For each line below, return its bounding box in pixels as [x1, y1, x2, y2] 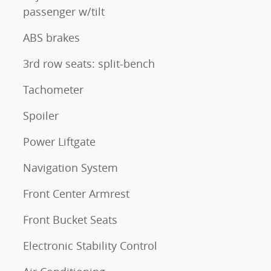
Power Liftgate [23, 134, 96, 149]
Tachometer [23, 82, 83, 97]
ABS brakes [23, 30, 80, 45]
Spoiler [23, 108, 59, 123]
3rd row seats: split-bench [23, 56, 155, 71]
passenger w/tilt [23, 4, 105, 19]
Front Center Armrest [23, 186, 129, 201]
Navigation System [23, 160, 118, 175]
